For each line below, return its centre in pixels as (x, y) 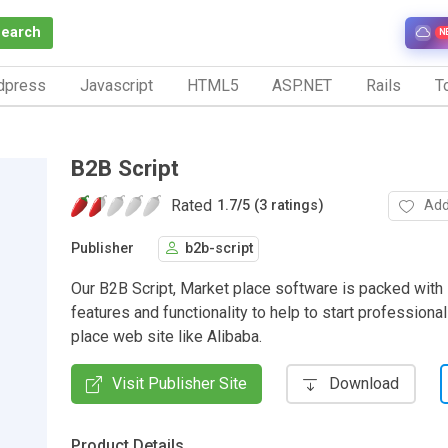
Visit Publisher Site (179, 383)
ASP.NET (302, 85)
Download (364, 383)
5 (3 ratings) (283, 206)
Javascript (116, 85)
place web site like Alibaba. (166, 336)
